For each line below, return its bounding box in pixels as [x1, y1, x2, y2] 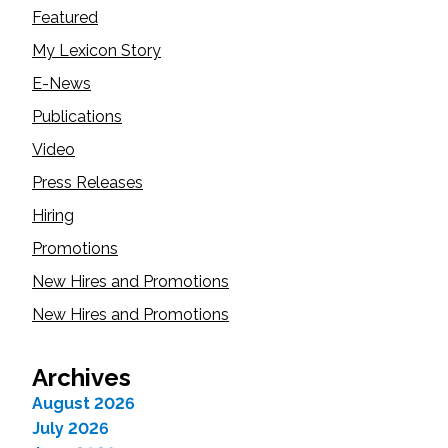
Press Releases [32, 173, 143, 192]
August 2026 [32, 394, 135, 413]
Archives [32, 363, 131, 392]
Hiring [32, 206, 74, 225]
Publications [32, 107, 122, 126]
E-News [32, 74, 91, 93]
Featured [32, 8, 98, 27]
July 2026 [32, 419, 109, 438]
